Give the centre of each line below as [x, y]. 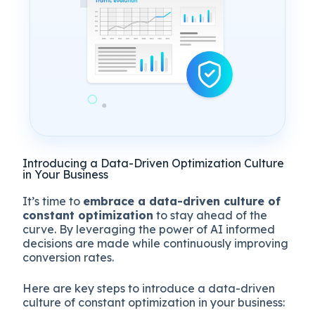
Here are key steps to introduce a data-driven [149, 288]
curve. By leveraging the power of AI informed [149, 229]
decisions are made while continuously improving [156, 243]
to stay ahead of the [211, 215]
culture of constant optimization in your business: [154, 302]
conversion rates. [70, 257]
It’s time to [53, 201]
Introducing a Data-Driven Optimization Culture [154, 163]
